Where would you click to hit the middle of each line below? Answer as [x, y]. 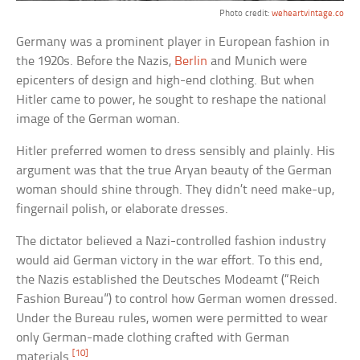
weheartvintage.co [307, 13]
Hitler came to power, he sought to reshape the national [172, 100]
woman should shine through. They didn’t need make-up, [176, 190]
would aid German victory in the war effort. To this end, [170, 260]
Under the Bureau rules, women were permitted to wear [172, 318]
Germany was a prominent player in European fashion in [173, 42]
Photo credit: [245, 13]
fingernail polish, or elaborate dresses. [123, 209]
